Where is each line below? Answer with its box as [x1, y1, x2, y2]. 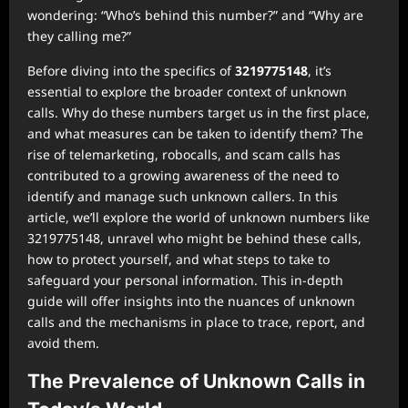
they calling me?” [27, 27, 131, 45]
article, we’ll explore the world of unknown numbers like [27, 209, 370, 226]
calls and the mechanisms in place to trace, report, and [27, 313, 365, 331]
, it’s [308, 62, 331, 79]
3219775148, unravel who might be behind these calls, [27, 229, 362, 247]
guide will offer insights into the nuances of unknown [27, 292, 355, 310]
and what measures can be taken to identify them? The [27, 125, 363, 142]
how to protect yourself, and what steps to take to [27, 250, 330, 268]
